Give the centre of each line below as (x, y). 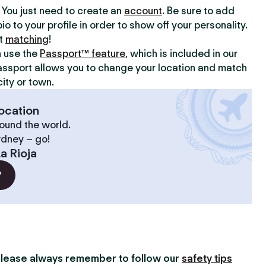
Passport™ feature (83, 53)
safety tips (207, 258)
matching (27, 39)
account (143, 11)
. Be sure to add (198, 11)
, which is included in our (181, 53)
